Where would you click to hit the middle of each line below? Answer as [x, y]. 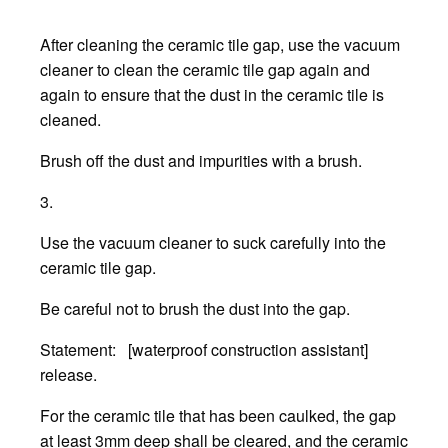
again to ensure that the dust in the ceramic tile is [212, 95]
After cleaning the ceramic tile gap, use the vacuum [220, 45]
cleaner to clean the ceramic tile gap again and [205, 70]
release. [68, 375]
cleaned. [70, 120]
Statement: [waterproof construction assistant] [204, 350]
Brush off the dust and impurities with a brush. [201, 161]
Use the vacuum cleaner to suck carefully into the [213, 243]
